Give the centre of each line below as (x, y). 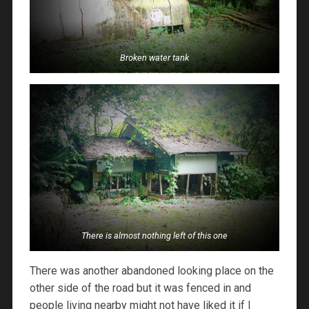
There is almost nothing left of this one (154, 236)
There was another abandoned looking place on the (151, 271)
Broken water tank (154, 57)
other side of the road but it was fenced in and (140, 288)
